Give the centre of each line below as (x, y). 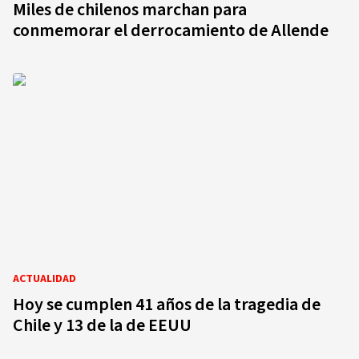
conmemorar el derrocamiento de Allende (171, 30)
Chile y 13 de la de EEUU (102, 325)
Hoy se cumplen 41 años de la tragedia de (167, 305)
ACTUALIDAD (44, 279)
